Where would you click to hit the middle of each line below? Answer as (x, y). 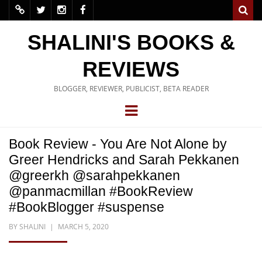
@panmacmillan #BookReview (101, 192)
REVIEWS (131, 69)
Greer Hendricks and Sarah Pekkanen (124, 160)
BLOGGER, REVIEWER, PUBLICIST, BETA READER (131, 89)
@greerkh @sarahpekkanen (94, 176)
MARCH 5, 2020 (83, 227)
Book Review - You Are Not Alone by (118, 144)
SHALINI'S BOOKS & (131, 42)
